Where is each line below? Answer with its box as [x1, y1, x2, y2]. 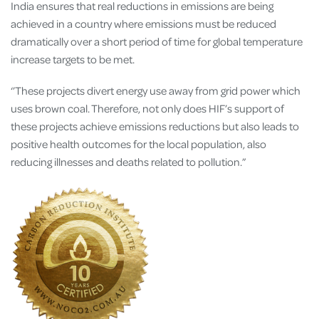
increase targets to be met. [11, 52, 135, 67]
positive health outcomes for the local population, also [11, 137, 266, 152]
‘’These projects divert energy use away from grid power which [11, 83, 300, 98]
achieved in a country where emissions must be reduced [11, 16, 276, 31]
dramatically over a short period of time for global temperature [11, 34, 303, 49]
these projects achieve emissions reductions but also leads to [11, 119, 299, 134]
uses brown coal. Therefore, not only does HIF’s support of [11, 101, 284, 116]
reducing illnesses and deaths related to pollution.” [11, 155, 246, 169]
